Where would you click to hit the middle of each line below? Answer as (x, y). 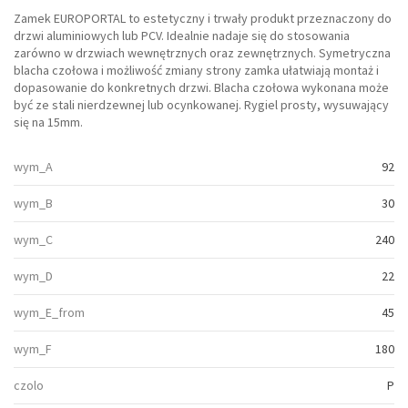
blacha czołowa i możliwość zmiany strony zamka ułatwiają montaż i (196, 71)
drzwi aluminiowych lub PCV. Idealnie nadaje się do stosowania (182, 36)
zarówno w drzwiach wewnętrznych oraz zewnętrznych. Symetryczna (202, 53)
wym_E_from (49, 313)
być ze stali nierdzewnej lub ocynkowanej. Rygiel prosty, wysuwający (201, 105)
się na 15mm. (48, 122)
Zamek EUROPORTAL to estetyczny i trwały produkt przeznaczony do (203, 19)
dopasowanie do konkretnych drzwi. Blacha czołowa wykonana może (201, 88)
